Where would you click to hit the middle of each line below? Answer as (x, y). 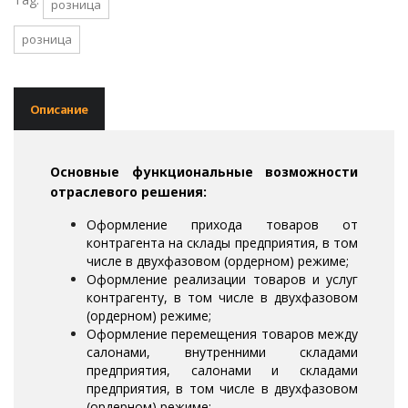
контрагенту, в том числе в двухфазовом (222, 298)
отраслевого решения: (128, 192)
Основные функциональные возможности (204, 172)
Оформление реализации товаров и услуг (222, 280)
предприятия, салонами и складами (222, 371)
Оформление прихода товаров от (222, 225)
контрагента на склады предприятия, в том (222, 243)
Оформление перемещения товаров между (222, 334)
